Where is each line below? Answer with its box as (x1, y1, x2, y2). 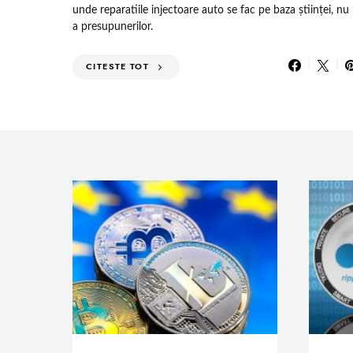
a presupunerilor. (72, 20, 153, 32)
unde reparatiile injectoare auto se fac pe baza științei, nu (72, 4, 349, 16)
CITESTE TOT (86, 60, 150, 72)
